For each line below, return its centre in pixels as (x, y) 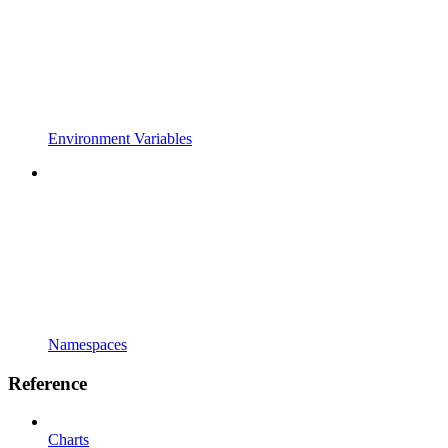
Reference (47, 383)
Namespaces (87, 344)
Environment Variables (120, 138)
